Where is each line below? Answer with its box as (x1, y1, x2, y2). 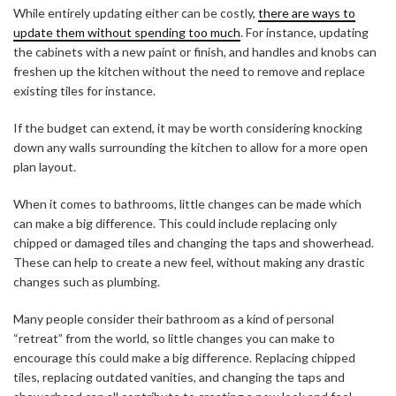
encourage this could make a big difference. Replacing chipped (13, 350, 355, 366)
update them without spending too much (13, 25, 240, 41)
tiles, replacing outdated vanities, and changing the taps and (13, 369, 345, 385)
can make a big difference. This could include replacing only (13, 216, 337, 232)
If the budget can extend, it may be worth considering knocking (13, 120, 362, 136)
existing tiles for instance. (13, 83, 156, 99)
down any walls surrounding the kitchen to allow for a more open (13, 140, 368, 156)
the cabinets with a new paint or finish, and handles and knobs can (13, 44, 377, 60)
